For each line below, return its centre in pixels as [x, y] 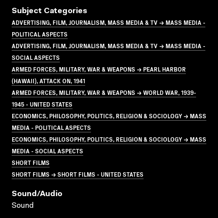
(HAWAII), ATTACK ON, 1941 [48, 80]
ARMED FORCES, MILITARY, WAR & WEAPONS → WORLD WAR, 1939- [104, 92]
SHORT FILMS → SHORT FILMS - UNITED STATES [78, 174]
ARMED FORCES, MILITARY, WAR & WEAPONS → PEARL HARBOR [99, 69]
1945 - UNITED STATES [42, 104]
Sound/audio [37, 194]
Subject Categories [49, 11]
